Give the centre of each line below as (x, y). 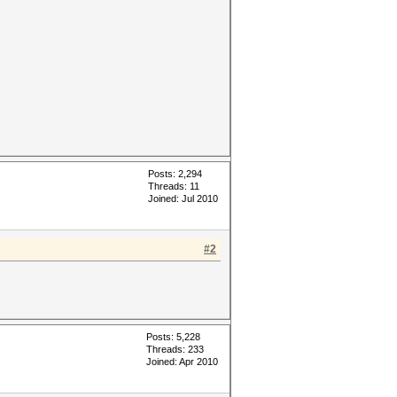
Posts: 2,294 (175, 174)
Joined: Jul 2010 (183, 198)
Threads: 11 (174, 186)
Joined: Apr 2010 (182, 362)
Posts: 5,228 (173, 337)
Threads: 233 (175, 349)
